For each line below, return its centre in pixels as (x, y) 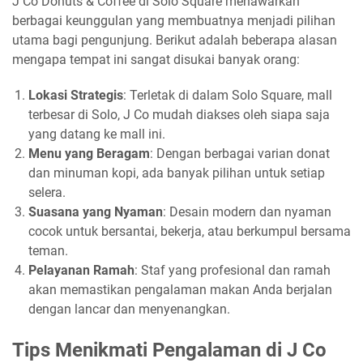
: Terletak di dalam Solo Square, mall (228, 95)
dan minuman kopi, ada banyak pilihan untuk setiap (177, 173)
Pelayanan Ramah (81, 270)
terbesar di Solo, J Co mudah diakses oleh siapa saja (179, 114)
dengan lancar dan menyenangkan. (129, 309)
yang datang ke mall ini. (97, 134)
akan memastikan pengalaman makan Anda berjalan (180, 289)
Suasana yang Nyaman (96, 211)
